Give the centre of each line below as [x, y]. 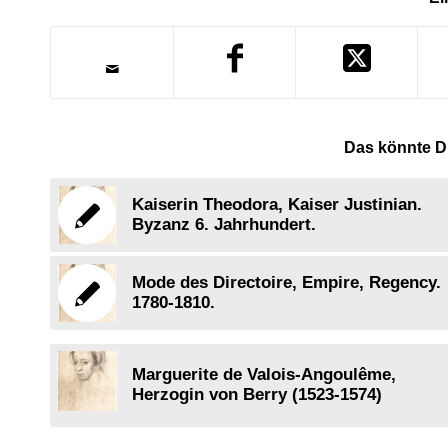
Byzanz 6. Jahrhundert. [224, 225]
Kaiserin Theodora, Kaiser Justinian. [277, 205]
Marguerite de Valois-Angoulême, [264, 375]
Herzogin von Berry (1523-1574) [257, 395]
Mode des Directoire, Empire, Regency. [286, 283]
